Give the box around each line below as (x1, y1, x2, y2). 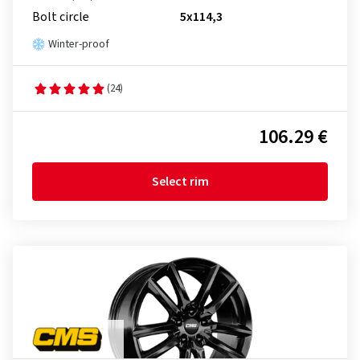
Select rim (151, 173, 209, 190)
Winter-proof (48, 36, 109, 52)
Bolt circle (32, 8, 89, 26)
